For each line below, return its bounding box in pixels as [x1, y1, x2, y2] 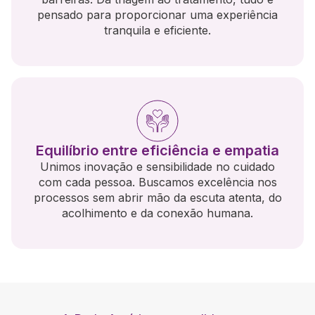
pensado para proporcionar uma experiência [37, 8, 278, 22]
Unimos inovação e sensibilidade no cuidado [40, 160, 275, 174]
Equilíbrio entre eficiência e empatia [36, 142, 279, 160]
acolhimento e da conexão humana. [62, 206, 253, 221]
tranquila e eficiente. [104, 23, 211, 38]
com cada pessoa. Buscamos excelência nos [38, 175, 277, 190]
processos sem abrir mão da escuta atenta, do [33, 191, 282, 205]
